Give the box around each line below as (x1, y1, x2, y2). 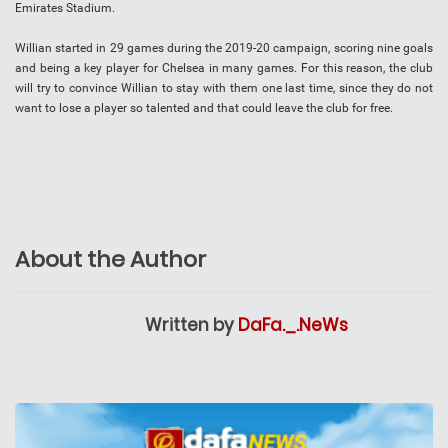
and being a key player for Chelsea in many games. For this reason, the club (15, 61, 433, 76)
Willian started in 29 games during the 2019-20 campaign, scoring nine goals (15, 41, 433, 56)
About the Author (15, 244, 206, 276)
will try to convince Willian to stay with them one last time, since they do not (15, 81, 433, 96)
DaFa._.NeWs (238, 313, 348, 338)
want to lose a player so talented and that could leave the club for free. (15, 101, 393, 116)
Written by (145, 313, 238, 338)
